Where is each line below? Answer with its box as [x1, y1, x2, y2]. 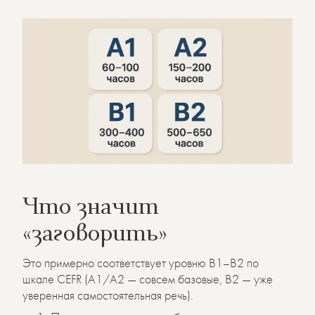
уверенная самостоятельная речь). [22, 286, 193, 303]
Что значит [22, 197, 159, 220]
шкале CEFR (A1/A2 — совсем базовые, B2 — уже [22, 270, 273, 287]
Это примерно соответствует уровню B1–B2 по [22, 254, 259, 271]
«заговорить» [22, 224, 167, 247]
